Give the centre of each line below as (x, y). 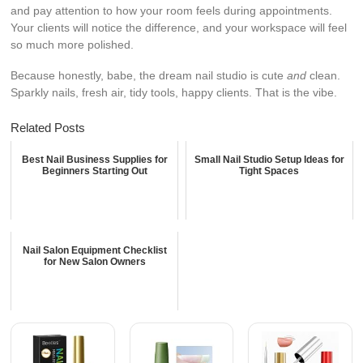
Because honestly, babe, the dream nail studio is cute (149, 75)
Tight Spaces (269, 171)
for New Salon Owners (94, 261)
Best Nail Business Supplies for (94, 159)
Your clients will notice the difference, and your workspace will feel (179, 27)
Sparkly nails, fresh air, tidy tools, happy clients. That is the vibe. (174, 92)
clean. (324, 75)
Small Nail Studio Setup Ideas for (269, 159)
